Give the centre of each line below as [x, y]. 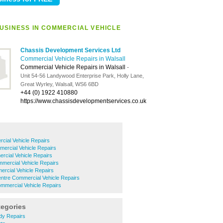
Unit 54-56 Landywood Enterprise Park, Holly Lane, [82, 76]
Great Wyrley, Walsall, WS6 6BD [59, 84]
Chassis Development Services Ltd [70, 50]
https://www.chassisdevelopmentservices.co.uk [83, 101]
